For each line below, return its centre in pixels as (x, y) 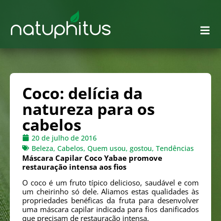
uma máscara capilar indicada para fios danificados (110, 209)
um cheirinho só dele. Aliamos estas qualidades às (110, 192)
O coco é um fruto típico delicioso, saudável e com (110, 183)
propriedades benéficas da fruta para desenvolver (110, 201)
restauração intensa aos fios (74, 166)
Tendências (175, 148)
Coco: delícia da (82, 93)
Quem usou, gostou (120, 148)
